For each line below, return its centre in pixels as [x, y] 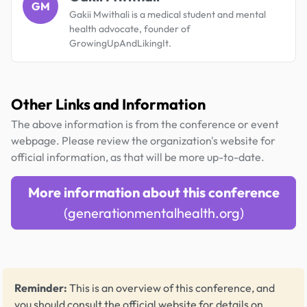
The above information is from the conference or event [145, 124]
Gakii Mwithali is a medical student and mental [168, 14]
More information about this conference [153, 192]
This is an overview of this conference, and [171, 287]
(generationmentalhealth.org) [153, 212]
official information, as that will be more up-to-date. [138, 157]
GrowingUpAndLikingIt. [120, 43]
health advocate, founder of [130, 28]
